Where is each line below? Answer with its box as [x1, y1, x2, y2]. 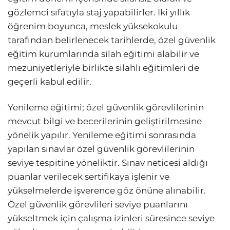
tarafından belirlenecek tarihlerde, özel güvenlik [8, 35, 216, 46]
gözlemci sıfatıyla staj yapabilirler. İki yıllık [8, 7, 190, 18]
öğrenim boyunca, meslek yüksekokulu [8, 21, 178, 32]
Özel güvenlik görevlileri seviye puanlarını [8, 199, 188, 209]
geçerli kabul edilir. [8, 76, 91, 87]
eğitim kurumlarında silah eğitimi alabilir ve [8, 49, 199, 60]
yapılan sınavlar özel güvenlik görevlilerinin [8, 143, 195, 154]
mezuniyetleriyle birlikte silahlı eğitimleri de [8, 63, 199, 73]
